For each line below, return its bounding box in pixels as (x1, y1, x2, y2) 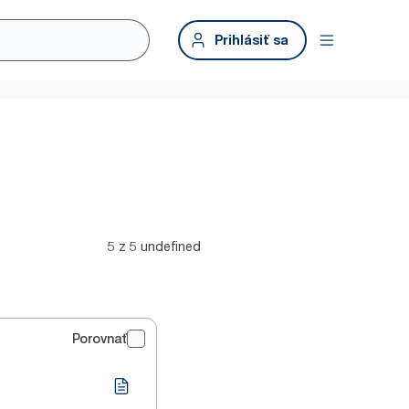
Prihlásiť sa (215, 32, 288, 47)
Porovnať (72, 331, 127, 346)
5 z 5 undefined (108, 238, 201, 254)
